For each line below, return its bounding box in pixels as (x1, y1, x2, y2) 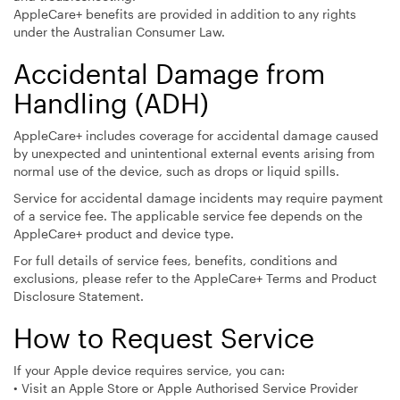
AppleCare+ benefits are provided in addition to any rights (13, 5, 356, 21)
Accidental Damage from (13, 57, 325, 89)
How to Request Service (13, 321, 314, 354)
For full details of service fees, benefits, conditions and (13, 252, 337, 268)
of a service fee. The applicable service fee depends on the (13, 207, 362, 223)
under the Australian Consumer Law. (13, 23, 225, 39)
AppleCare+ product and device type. (13, 225, 234, 241)
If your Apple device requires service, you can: (13, 362, 285, 378)
